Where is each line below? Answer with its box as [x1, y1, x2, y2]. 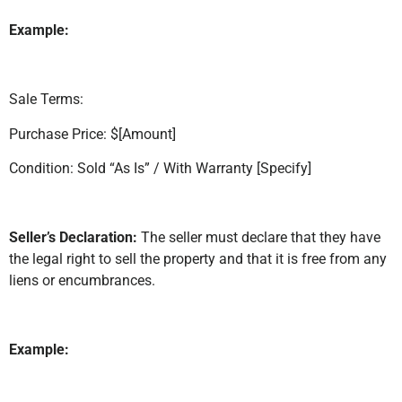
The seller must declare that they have [141, 228, 380, 246]
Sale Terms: [9, 91, 83, 109]
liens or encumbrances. [9, 271, 155, 289]
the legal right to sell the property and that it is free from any [9, 249, 387, 267]
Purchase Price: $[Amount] [9, 125, 176, 143]
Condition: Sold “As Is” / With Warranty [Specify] [9, 160, 311, 178]
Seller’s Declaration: [9, 228, 141, 246]
